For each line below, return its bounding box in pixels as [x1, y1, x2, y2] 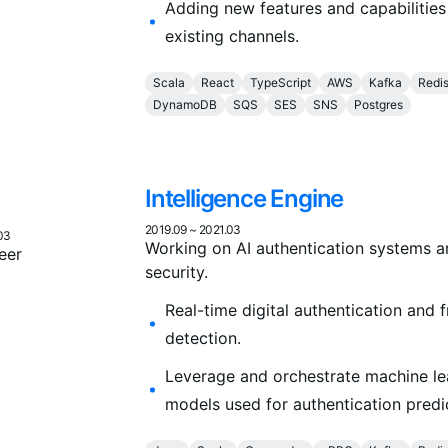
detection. [165, 328, 241, 349]
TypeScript [250, 75, 311, 91]
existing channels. [165, 26, 299, 47]
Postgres [354, 97, 403, 113]
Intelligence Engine [145, 184, 344, 214]
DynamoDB [153, 97, 217, 113]
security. [145, 262, 208, 283]
